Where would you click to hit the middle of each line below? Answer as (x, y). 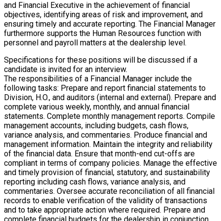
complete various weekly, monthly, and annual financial (97, 107)
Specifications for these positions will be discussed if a (101, 60)
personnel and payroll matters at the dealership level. (95, 43)
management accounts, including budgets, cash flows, (96, 126)
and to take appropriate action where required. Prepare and (105, 210)
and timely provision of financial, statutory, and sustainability (107, 173)
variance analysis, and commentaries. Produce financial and (106, 135)
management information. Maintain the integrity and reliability (108, 145)
